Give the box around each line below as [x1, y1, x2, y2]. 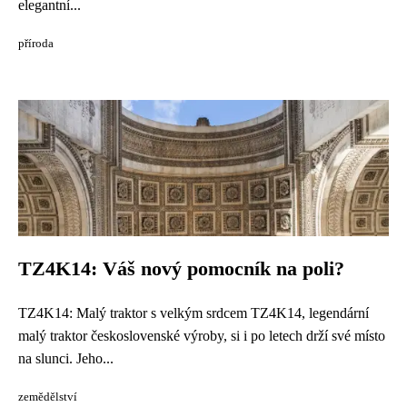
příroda [18, 37, 54, 50]
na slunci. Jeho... [18, 351, 114, 366]
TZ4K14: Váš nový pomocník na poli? [18, 258, 344, 280]
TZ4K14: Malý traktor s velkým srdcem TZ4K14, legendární [18, 305, 369, 321]
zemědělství [18, 391, 77, 403]
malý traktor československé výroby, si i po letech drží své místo [18, 328, 385, 343]
